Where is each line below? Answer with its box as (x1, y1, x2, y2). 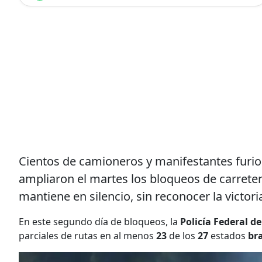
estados (211, 229, 248, 242)
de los (167, 229, 198, 242)
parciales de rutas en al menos (19, 229, 154, 242)
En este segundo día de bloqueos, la (19, 215, 178, 228)
